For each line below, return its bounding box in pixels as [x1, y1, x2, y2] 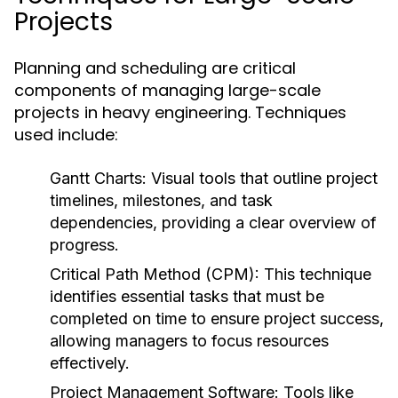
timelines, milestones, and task [50, 191, 273, 210]
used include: [14, 123, 118, 146]
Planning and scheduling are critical [14, 57, 296, 79]
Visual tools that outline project [147, 169, 378, 187]
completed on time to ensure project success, [50, 309, 384, 328]
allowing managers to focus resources [50, 331, 329, 350]
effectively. [50, 354, 130, 372]
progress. [50, 235, 119, 254]
